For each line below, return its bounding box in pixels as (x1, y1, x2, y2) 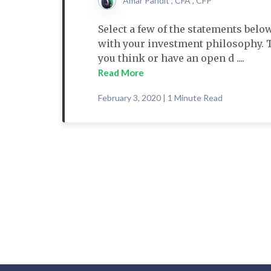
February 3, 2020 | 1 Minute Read (98, 93, 223, 103)
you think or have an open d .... (98, 52, 244, 64)
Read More (98, 67, 144, 78)
